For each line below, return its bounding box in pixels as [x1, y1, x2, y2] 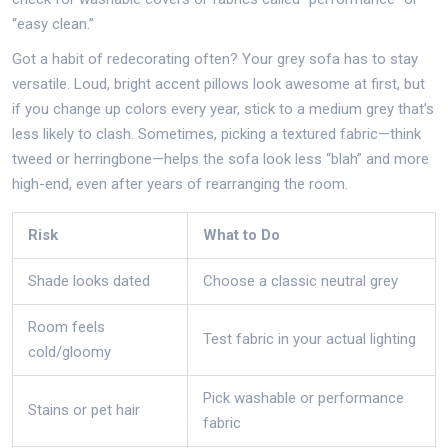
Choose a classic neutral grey [203, 272, 398, 290]
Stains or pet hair [28, 401, 140, 419]
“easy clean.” [12, 15, 94, 33]
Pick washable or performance [203, 389, 404, 407]
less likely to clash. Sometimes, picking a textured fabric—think [12, 125, 421, 143]
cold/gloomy [28, 343, 111, 361]
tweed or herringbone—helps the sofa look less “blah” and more [12, 150, 429, 168]
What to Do [203, 226, 280, 244]
